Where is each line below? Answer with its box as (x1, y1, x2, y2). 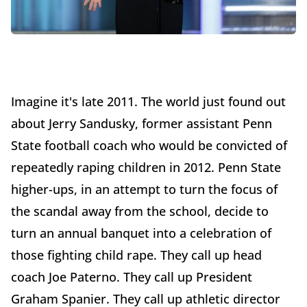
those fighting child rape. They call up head (11, 247, 262, 264)
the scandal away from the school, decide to (11, 203, 269, 220)
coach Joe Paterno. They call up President (11, 269, 252, 286)
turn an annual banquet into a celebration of (11, 225, 271, 242)
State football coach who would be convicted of (11, 137, 287, 154)
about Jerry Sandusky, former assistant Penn (11, 115, 272, 132)
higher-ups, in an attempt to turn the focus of (11, 181, 278, 198)
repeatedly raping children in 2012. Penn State (11, 159, 281, 176)
